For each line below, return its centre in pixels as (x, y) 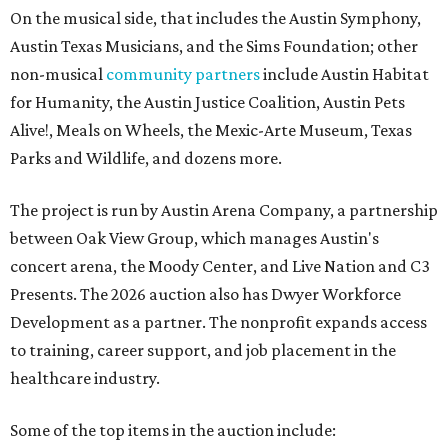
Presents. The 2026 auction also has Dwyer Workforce (205, 293)
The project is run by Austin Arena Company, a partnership (224, 209)
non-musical (58, 73)
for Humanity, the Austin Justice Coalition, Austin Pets (207, 101)
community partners (183, 73)
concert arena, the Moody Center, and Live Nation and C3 (220, 265)
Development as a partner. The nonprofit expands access (218, 321)
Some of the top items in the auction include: (173, 429)
